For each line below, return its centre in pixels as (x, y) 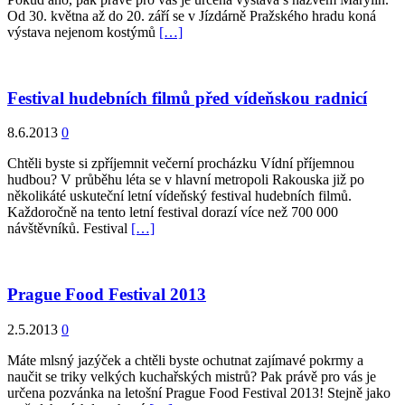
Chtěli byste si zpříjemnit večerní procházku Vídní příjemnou (181, 164)
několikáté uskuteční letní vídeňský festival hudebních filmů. (179, 196)
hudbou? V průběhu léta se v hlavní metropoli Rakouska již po (186, 180)
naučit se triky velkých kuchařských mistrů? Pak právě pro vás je (192, 376)
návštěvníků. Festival (69, 229)
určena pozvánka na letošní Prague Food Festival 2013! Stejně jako (199, 392)
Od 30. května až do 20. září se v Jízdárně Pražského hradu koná (192, 15)
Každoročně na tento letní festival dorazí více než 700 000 (173, 212)
